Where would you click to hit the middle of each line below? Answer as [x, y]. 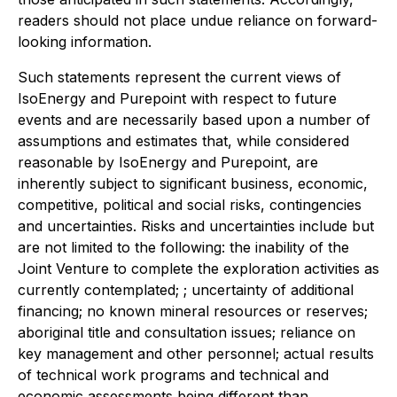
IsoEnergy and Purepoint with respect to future [177, 99]
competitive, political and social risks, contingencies [190, 205]
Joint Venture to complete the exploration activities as [198, 269]
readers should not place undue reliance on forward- [198, 21]
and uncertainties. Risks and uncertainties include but [196, 226]
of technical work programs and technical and [173, 375]
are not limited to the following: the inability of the [183, 248]
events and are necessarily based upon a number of [194, 120]
